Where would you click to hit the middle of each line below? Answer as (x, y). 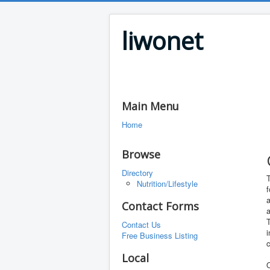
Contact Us (141, 224)
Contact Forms (160, 206)
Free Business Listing (160, 235)
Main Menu (150, 106)
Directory (137, 173)
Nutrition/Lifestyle (167, 184)
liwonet (162, 41)
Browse (141, 154)
